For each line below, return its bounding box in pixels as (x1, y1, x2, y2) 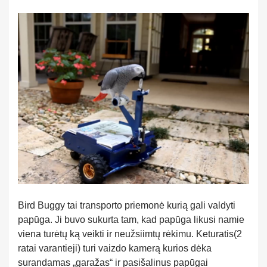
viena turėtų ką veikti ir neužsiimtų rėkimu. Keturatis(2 (18, 229, 242, 240)
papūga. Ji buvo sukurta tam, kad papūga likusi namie (18, 215, 244, 225)
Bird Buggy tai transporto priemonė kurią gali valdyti (18, 200, 235, 211)
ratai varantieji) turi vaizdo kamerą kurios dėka (18, 243, 212, 254)
